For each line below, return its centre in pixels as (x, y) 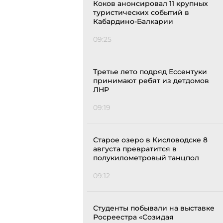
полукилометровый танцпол (146, 158)
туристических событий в (141, 13)
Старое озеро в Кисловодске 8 (150, 140)
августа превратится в (135, 149)
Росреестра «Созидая (133, 217)
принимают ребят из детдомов (151, 81)
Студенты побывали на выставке (154, 208)
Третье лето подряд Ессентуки (150, 72)
